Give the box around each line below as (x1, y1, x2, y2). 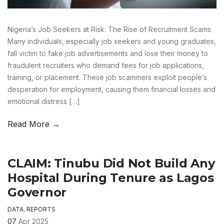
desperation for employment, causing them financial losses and (7, 84, 215, 93)
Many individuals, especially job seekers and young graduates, (7, 36, 216, 45)
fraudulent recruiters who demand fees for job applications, (7, 60, 204, 69)
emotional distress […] (7, 96, 80, 105)
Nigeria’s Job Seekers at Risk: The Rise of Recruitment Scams (7, 24, 211, 33)
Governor (7, 184, 70, 199)
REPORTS (26, 205, 55, 213)
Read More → (7, 118, 60, 129)
